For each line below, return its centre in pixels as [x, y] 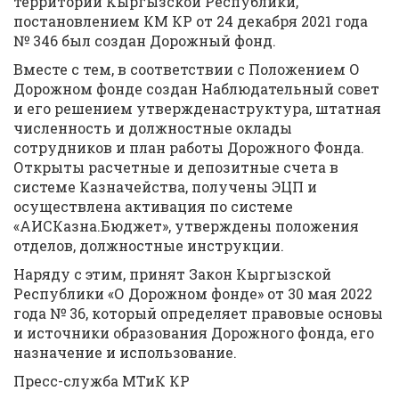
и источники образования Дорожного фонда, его [194, 333]
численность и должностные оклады [153, 128]
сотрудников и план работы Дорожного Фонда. [189, 147]
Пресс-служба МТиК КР [102, 381]
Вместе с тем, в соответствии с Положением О [187, 69]
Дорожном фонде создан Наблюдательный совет [196, 89]
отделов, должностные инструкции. [149, 245]
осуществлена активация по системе [153, 206]
